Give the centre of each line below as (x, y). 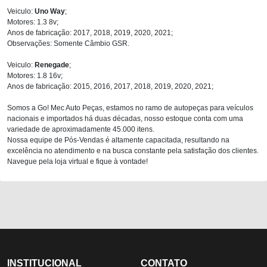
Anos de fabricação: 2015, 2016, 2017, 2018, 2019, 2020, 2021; (110, 86)
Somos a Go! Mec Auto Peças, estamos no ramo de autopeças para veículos (130, 108)
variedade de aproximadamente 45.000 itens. (81, 129)
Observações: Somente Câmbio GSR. (68, 43)
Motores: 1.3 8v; (33, 22)
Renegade (52, 65)
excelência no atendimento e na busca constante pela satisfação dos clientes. (133, 150)
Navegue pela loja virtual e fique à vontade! (77, 161)
